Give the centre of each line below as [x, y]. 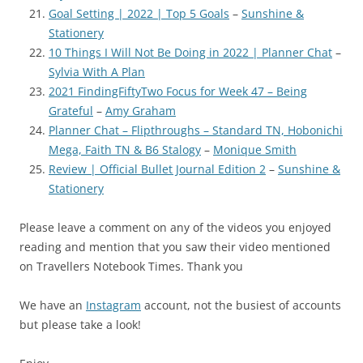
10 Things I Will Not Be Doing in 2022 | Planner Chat [190, 52]
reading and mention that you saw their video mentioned [175, 246]
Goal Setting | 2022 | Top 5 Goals [139, 13]
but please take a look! [80, 324]
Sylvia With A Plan [97, 71]
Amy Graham [141, 110]
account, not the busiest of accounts [241, 305]
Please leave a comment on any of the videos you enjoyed [175, 227]
